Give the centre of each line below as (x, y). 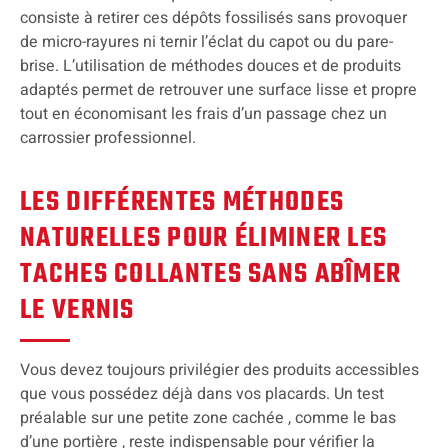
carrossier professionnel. (108, 137)
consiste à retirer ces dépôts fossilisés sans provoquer (213, 17)
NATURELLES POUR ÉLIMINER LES (204, 238)
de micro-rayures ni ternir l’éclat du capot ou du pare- (206, 41)
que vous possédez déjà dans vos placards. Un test (202, 393)
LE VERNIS (77, 310)
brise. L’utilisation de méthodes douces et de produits (210, 65)
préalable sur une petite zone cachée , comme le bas (208, 417)
